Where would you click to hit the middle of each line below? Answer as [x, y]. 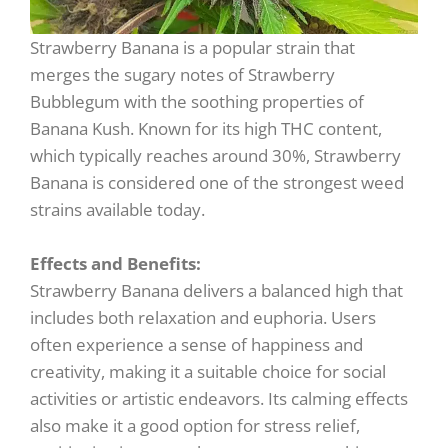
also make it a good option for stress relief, [195, 426]
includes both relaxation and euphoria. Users [203, 318]
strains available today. [117, 210]
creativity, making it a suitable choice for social [208, 372]
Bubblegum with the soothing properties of [197, 102]
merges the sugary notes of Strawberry [182, 75]
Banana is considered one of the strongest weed [217, 183]
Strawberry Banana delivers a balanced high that [216, 291]
